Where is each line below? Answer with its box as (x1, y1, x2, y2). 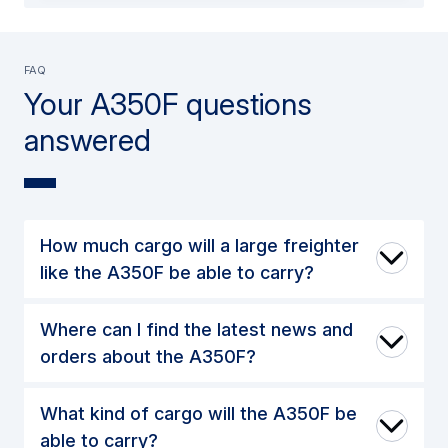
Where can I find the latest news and (40, 319, 353, 341)
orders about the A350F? (40, 346, 256, 368)
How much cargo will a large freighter (40, 235, 359, 257)
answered (24, 122, 151, 159)
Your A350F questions (24, 86, 312, 123)
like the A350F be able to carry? (40, 262, 314, 284)
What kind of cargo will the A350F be (40, 403, 357, 425)
